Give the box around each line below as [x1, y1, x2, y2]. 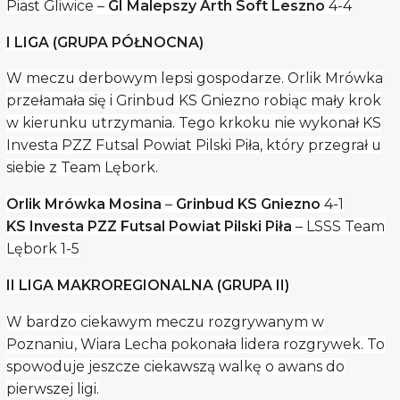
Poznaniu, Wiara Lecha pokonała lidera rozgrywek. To [5, 335, 385, 353]
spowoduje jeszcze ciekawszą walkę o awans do [5, 357, 345, 375]
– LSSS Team [291, 218, 385, 236]
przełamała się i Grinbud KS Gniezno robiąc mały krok [5, 92, 381, 110]
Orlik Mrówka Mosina [5, 196, 162, 213]
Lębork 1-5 [5, 240, 79, 258]
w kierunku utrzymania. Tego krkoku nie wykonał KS [5, 114, 381, 132]
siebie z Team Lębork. [5, 159, 158, 177]
